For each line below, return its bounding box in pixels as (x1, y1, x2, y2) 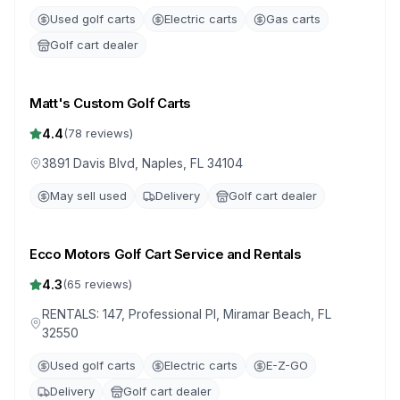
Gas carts (266, 12, 321, 26)
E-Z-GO (266, 358, 308, 372)
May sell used (50, 188, 127, 203)
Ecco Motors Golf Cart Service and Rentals (29, 246, 302, 262)
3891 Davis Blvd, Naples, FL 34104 (42, 155, 243, 171)
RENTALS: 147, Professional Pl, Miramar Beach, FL (41, 306, 331, 321)
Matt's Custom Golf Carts (29, 95, 191, 112)
